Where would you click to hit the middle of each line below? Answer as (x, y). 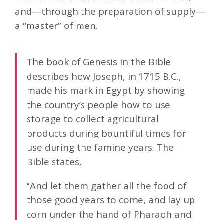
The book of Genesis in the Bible (99, 62)
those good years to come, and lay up (111, 200)
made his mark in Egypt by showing (106, 90)
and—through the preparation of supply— (110, 11)
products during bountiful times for (106, 133)
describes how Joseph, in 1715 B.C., (104, 76)
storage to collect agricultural (93, 119)
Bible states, (54, 161)
